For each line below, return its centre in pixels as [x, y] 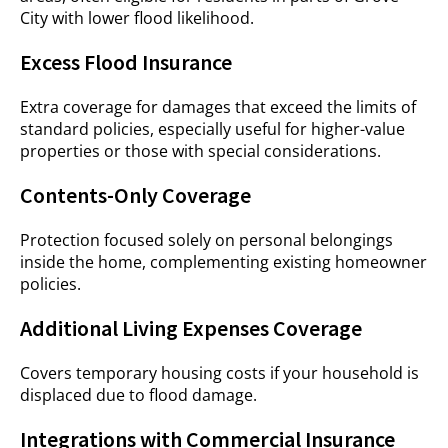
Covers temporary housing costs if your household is [219, 373]
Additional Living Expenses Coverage [191, 328]
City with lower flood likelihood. [137, 18]
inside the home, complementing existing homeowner [223, 262]
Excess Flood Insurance [126, 62]
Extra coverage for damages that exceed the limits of [218, 107]
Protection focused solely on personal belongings [206, 240]
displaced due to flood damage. [138, 395]
